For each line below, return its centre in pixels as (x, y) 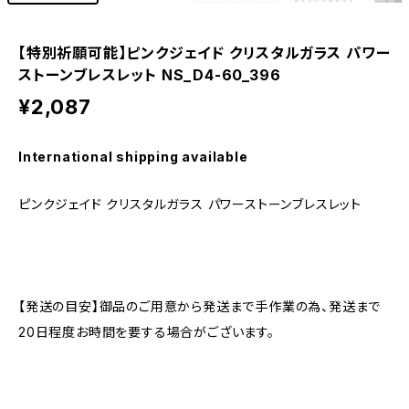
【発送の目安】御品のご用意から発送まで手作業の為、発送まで (200, 306)
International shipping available (133, 156)
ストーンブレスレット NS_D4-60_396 (150, 74)
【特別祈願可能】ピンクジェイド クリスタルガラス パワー (204, 52)
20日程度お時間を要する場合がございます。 (147, 331)
